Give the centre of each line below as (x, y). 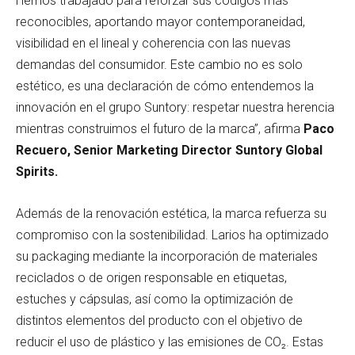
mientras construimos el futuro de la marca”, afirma (160, 128)
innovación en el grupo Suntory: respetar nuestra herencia (175, 107)
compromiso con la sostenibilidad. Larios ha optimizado (172, 235)
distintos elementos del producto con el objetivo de (159, 320)
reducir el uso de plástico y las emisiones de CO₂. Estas (170, 342)
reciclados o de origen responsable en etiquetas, (151, 277)
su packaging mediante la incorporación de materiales (167, 256)
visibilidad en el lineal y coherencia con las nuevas (153, 43)
